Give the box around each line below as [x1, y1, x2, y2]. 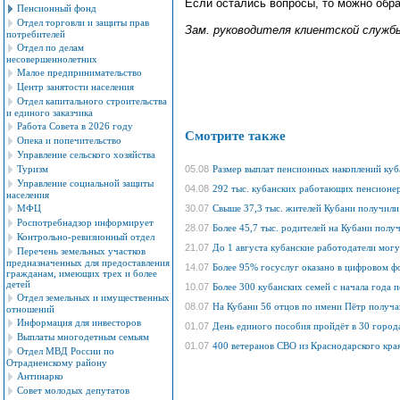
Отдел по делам [17, 42, 84, 53]
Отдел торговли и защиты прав [17, 17, 149, 28]
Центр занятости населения [17, 81, 134, 92]
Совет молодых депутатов [17, 385, 129, 396]
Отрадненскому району [6, 357, 107, 369]
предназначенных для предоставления [6, 257, 170, 269]
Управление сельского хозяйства [17, 149, 155, 160]
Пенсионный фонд [17, 3, 96, 13]
